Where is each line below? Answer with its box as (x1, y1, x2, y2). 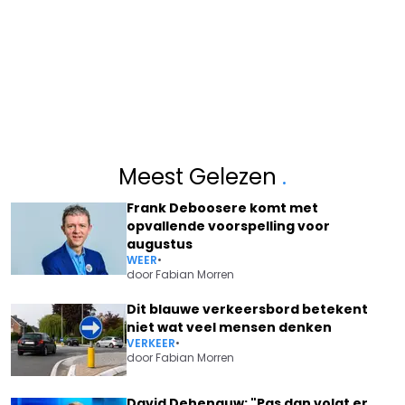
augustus (127, 234, 193, 253)
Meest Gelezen (118, 161, 282, 192)
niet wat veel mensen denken (127, 317, 332, 336)
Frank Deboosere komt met (127, 198, 318, 217)
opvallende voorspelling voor (127, 216, 330, 235)
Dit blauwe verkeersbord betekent (127, 299, 368, 318)
